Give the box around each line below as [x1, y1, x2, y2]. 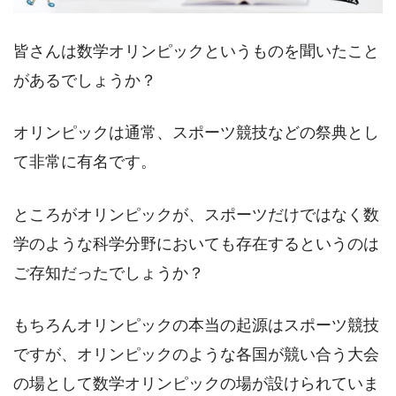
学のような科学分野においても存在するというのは [13, 234, 379, 253]
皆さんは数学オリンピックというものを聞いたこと [13, 42, 379, 60]
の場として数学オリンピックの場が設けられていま [13, 374, 379, 392]
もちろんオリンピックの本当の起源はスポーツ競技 [13, 316, 379, 334]
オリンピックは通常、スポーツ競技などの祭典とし [13, 124, 379, 142]
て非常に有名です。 [13, 153, 156, 171]
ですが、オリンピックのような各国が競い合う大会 [13, 345, 379, 363]
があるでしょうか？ [13, 71, 156, 89]
